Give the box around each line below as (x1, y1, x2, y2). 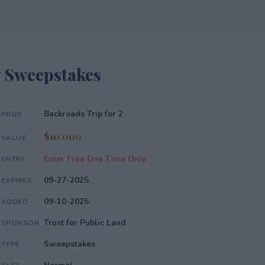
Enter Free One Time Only (43, 153, 146, 164)
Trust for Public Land (43, 217, 126, 228)
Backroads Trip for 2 (43, 108, 123, 119)
